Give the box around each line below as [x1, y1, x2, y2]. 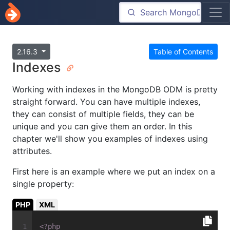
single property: [12, 179, 74, 189]
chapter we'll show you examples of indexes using [12, 133, 208, 144]
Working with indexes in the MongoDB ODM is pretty [12, 84, 218, 95]
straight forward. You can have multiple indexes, [12, 97, 200, 107]
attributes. [12, 146, 52, 157]
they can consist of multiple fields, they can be [12, 109, 194, 120]
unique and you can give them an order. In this [12, 121, 192, 132]
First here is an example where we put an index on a [12, 166, 215, 177]
